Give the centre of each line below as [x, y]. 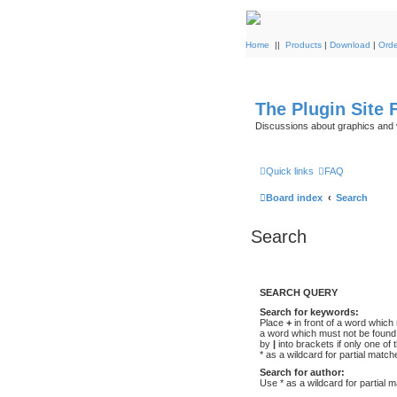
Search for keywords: [309, 311]
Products [304, 45]
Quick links [290, 171]
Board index [294, 197]
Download [350, 45]
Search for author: [302, 372]
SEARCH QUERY [299, 292]
